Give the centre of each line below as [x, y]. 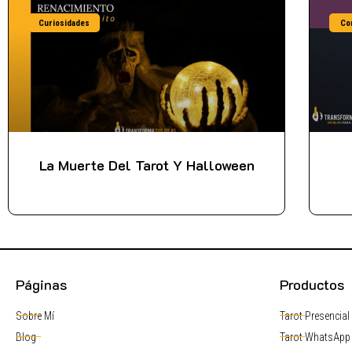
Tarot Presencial [315, 315]
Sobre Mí [35, 315]
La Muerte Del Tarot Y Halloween [147, 165]
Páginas [41, 284]
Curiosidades [64, 23]
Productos [312, 284]
